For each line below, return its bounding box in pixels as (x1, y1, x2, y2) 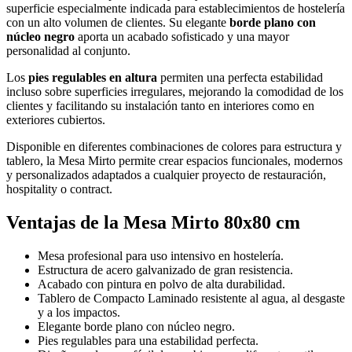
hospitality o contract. (6, 181, 112, 196)
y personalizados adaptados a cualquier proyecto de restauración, (6, 167, 326, 181)
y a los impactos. (38, 305, 120, 319)
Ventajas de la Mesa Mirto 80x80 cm (6, 211, 300, 233)
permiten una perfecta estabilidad (157, 70, 323, 84)
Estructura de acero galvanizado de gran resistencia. (38, 262, 293, 277)
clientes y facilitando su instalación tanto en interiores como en (6, 98, 314, 112)
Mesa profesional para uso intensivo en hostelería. (38, 248, 284, 262)
